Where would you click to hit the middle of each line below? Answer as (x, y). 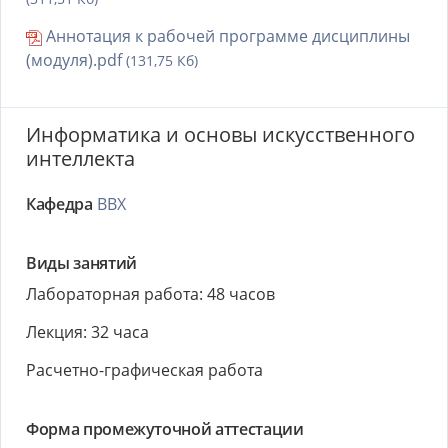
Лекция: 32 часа (87, 332)
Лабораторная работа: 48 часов (150, 294)
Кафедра (59, 204)
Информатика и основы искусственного (220, 134)
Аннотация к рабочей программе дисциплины (226, 36)
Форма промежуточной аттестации (165, 429)
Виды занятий (81, 263)
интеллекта (80, 158)
